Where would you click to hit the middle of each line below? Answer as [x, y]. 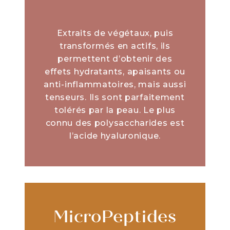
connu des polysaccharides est [115, 123]
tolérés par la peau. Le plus [115, 110]
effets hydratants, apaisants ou [115, 72]
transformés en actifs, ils [115, 46]
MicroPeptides [115, 218]
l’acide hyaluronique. [115, 136]
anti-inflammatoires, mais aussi [115, 84]
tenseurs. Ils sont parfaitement [115, 97]
